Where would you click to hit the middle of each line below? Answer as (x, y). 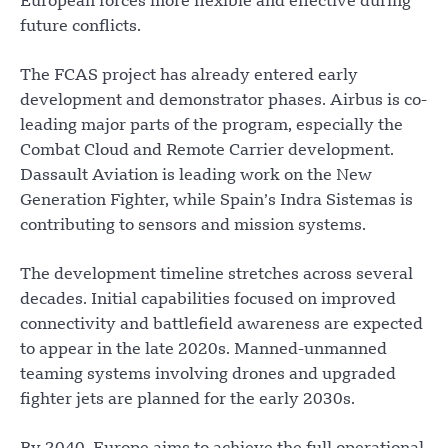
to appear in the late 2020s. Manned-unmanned (203, 350)
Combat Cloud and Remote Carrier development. (207, 151)
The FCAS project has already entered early (189, 76)
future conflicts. (80, 27)
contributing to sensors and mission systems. (193, 226)
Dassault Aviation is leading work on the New (196, 176)
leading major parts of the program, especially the (211, 126)
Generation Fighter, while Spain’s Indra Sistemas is (216, 201)
